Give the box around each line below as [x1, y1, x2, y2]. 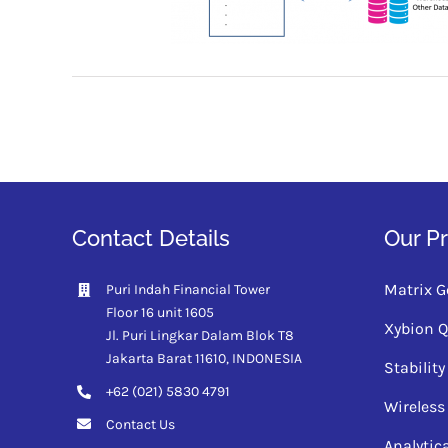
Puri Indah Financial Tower [105, 281, 270, 298]
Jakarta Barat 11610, [105, 350, 232, 367]
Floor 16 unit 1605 [105, 304, 214, 321]
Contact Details [71, 225, 230, 251]
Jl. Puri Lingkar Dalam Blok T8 [105, 327, 294, 344]
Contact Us [105, 415, 175, 433]
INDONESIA [231, 350, 302, 367]
